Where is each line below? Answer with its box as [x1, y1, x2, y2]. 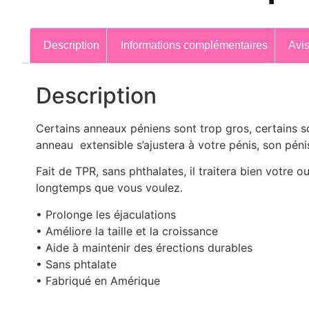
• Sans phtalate [36, 257, 117, 271]
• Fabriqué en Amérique [36, 273, 160, 288]
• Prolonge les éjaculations [36, 207, 176, 221]
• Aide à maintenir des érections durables [36, 240, 252, 255]
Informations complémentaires [120, 39, 268, 52]
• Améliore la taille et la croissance [36, 223, 218, 238]
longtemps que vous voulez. [36, 181, 183, 195]
